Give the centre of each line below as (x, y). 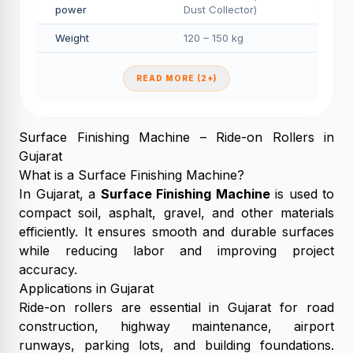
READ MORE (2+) (176, 78)
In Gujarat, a (60, 194)
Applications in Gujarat (86, 288)
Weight (72, 38)
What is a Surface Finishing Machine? (132, 175)
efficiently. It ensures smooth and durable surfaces (176, 232)
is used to (302, 194)
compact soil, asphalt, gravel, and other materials (176, 213)
